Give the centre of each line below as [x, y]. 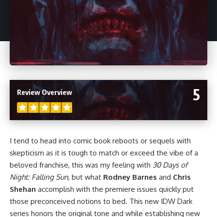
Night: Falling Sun [39, 177]
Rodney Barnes [130, 177]
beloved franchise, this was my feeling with [81, 165]
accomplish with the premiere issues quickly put [115, 189]
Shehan [23, 189]
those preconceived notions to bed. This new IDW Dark [101, 201]
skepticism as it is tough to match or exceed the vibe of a [104, 153]
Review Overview [45, 92]
